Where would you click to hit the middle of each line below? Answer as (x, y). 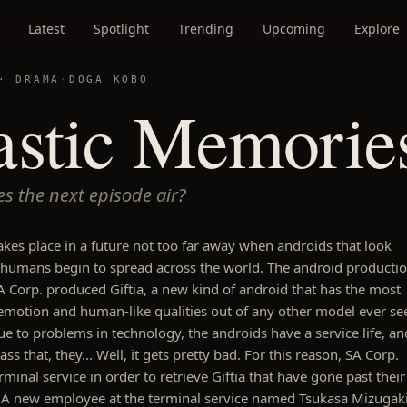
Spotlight (121, 29)
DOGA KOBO (109, 79)
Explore (377, 29)
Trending (206, 29)
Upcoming (294, 29)
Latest (46, 29)
